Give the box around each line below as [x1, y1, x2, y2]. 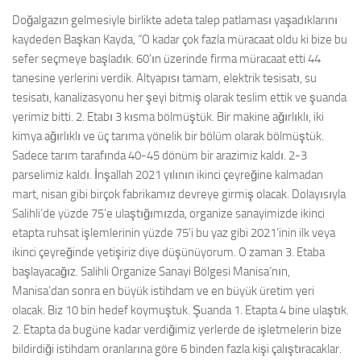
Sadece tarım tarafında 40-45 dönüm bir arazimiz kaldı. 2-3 [12, 147, 307, 163]
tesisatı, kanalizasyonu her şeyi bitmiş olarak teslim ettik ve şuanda [12, 89, 346, 105]
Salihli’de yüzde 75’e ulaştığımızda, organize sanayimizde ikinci [12, 205, 325, 221]
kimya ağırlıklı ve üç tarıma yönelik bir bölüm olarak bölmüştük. [12, 128, 324, 143]
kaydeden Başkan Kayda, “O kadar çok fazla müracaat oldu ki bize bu [12, 31, 347, 47]
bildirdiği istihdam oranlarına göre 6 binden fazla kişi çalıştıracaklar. [12, 341, 342, 356]
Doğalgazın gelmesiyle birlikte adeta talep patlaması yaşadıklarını [12, 12, 338, 27]
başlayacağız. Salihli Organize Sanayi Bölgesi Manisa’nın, [12, 263, 290, 279]
